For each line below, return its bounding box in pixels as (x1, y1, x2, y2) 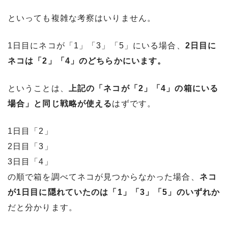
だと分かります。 (8, 203, 77, 212)
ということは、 (8, 83, 69, 93)
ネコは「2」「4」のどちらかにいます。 (8, 56, 166, 65)
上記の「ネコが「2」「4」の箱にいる (68, 83, 219, 93)
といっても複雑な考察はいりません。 (8, 13, 156, 22)
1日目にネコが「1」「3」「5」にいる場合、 (8, 41, 185, 50)
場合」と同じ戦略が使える (8, 99, 112, 108)
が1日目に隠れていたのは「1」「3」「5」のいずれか (8, 187, 220, 196)
